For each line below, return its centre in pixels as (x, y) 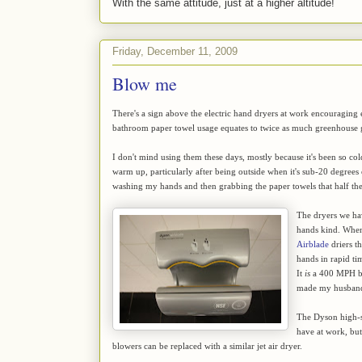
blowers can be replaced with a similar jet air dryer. (207, 345)
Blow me (145, 83)
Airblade (313, 244)
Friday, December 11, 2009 (175, 52)
